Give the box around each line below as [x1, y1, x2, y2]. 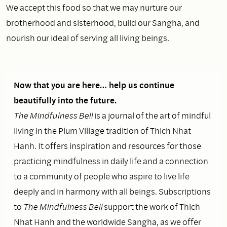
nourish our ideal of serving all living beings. [6, 31, 169, 44]
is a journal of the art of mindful [93, 109, 211, 121]
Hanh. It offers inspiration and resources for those [14, 139, 201, 152]
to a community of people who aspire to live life [14, 170, 190, 182]
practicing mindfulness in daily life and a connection [14, 155, 208, 167]
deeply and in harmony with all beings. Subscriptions [14, 185, 211, 197]
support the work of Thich [102, 200, 200, 212]
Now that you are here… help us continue [14, 79, 174, 91]
